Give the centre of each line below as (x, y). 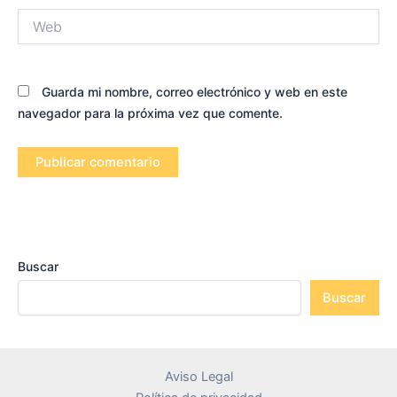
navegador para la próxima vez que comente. (150, 113)
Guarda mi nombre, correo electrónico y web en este (195, 92)
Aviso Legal (198, 377)
